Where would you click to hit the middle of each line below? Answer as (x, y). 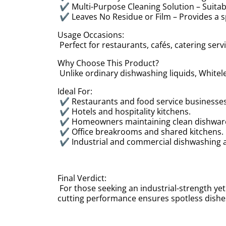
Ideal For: (75, 91)
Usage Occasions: (91, 35)
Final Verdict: (82, 178)
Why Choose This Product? (108, 63)
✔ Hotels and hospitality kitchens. (126, 111)
